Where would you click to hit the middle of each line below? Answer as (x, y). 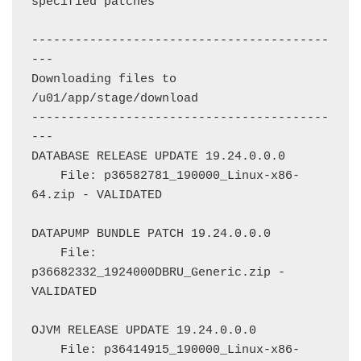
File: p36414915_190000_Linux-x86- (46, 350)
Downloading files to (104, 79)
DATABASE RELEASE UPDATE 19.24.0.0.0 (158, 157)
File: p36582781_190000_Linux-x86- (46, 176)
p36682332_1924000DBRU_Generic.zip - (158, 273)
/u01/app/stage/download (115, 99)
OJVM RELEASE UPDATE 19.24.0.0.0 (144, 331)
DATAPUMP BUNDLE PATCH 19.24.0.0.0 (151, 234)
